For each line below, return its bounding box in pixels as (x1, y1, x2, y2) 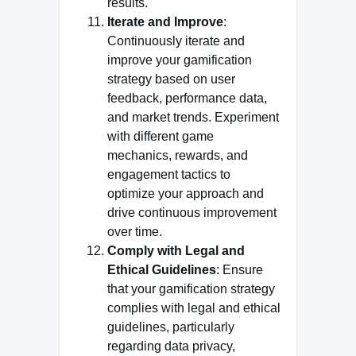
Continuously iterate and (107, 34, 245, 48)
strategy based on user (107, 72, 235, 86)
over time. (107, 225, 162, 238)
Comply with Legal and (107, 244, 245, 257)
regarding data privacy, (107, 339, 235, 353)
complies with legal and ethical (107, 301, 281, 315)
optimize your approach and (107, 187, 264, 200)
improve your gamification (107, 53, 252, 67)
